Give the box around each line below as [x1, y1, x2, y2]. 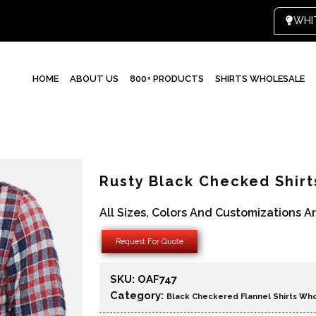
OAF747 [138, 273, 177, 286]
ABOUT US [70, 73, 119, 84]
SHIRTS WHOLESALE [215, 73, 305, 84]
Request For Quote [116, 237, 183, 246]
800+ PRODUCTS [130, 73, 204, 84]
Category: [110, 289, 166, 302]
